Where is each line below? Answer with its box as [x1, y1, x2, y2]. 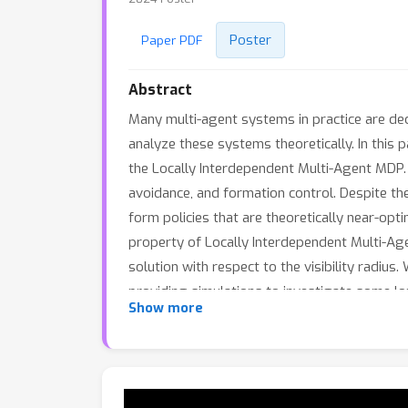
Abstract [128, 80, 192, 99]
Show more [128, 300, 203, 317]
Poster [229, 31, 271, 49]
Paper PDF [141, 32, 203, 48]
